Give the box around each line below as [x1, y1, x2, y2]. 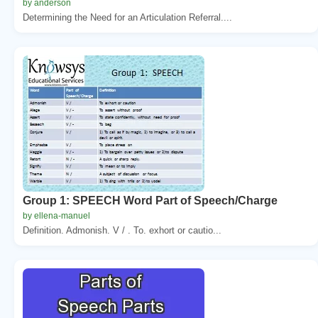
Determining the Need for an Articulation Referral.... [23, 11, 232, 23]
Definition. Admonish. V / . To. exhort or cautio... [23, 224, 221, 236]
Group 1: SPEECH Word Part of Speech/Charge [23, 194, 278, 207]
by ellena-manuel [23, 210, 90, 221]
